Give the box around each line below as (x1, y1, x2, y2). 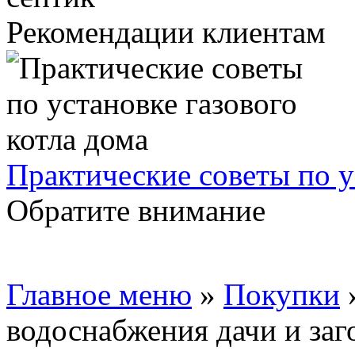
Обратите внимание (6, 193, 265, 227)
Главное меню (6, 277, 192, 311)
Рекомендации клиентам (6, 15, 326, 49)
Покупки (223, 277, 340, 311)
